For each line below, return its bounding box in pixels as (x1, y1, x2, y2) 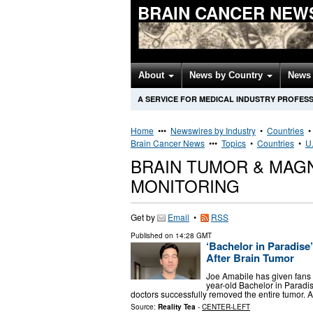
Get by (131, 211, 157, 223)
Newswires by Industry (170, 124, 256, 136)
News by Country (189, 70, 265, 80)
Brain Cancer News (131, 137, 205, 149)
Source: (131, 301, 158, 312)
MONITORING (131, 173, 240, 198)
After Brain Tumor (206, 250, 294, 265)
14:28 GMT (175, 231, 212, 240)
